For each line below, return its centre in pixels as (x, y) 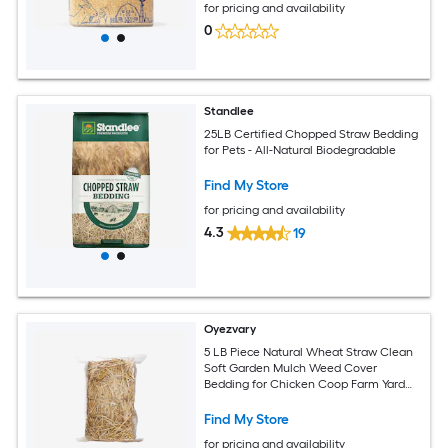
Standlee (229, 111)
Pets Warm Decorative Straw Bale (295, 400)
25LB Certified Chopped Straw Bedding (311, 134)
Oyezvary (230, 329)
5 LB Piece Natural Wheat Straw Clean (309, 352)
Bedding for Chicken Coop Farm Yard (305, 384)
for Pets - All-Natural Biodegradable (300, 150)
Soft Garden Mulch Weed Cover (291, 368)
